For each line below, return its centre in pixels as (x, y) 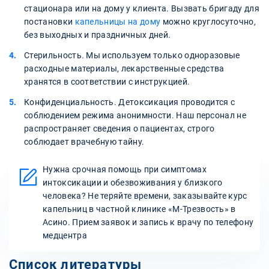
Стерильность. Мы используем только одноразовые (132, 55)
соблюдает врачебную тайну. (84, 141)
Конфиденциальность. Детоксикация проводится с (130, 102)
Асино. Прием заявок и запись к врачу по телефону (148, 222)
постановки (50, 21)
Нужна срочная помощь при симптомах (125, 169)
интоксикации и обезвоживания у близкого (133, 182)
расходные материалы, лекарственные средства (124, 68)
